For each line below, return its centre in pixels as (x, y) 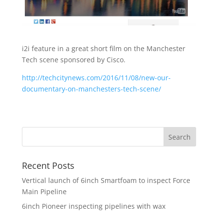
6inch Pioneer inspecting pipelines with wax (93, 206)
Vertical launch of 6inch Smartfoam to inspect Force (106, 181)
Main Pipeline (44, 192)
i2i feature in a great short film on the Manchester (103, 49)
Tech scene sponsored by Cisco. (73, 60)
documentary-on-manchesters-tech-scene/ (91, 89)
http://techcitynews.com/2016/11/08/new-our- (96, 78)
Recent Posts (48, 166)
